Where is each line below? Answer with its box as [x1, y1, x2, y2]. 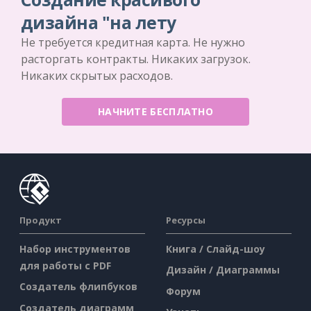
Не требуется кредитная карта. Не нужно [21, 34, 245, 50]
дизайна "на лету [21, 10, 176, 34]
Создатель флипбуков [19, 280, 137, 294]
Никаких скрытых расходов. [21, 67, 173, 83]
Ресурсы [166, 213, 205, 226]
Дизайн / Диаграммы [166, 263, 280, 277]
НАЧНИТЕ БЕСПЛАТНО [97, 104, 214, 118]
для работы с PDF [19, 258, 111, 272]
